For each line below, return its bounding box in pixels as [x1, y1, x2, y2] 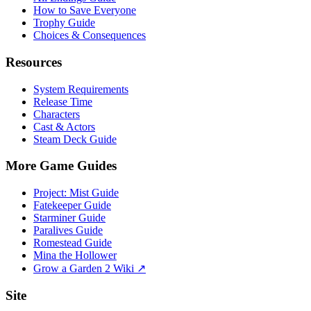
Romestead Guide [33, 237, 112, 249]
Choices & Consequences [33, 29, 146, 42]
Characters [33, 108, 80, 120]
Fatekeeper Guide [33, 199, 111, 211]
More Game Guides [6, 158, 117, 174]
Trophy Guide [33, 17, 95, 29]
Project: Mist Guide [33, 187, 119, 199]
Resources [6, 54, 62, 69]
